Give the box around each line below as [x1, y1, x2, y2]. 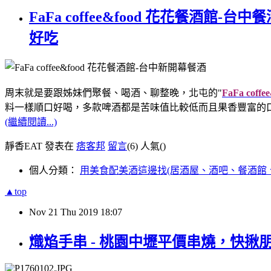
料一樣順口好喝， [5, 102, 82, 113]
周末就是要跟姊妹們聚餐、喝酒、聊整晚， [5, 88, 189, 99]
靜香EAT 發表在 [5, 141, 76, 152]
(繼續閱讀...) [5, 117, 57, 128]
